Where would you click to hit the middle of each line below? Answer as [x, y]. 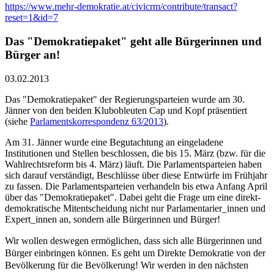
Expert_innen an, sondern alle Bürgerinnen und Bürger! [113, 219]
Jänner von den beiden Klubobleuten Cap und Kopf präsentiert [126, 110]
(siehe [17, 121]
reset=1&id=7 [31, 18]
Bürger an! [32, 55]
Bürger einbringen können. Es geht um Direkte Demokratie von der [135, 253]
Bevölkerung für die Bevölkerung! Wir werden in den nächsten [127, 265]
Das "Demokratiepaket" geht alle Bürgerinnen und [133, 42]
